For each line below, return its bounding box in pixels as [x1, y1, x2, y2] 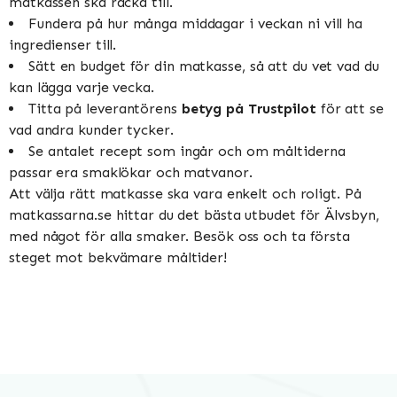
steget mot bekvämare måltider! [9, 248, 227, 266]
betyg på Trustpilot [181, 99, 316, 117]
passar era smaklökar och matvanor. [9, 163, 253, 181]
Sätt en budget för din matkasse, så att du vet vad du [28, 57, 379, 74]
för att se [315, 99, 384, 117]
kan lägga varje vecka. [9, 78, 154, 96]
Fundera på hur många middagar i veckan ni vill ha [28, 14, 363, 32]
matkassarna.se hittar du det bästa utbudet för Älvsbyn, [9, 206, 379, 223]
